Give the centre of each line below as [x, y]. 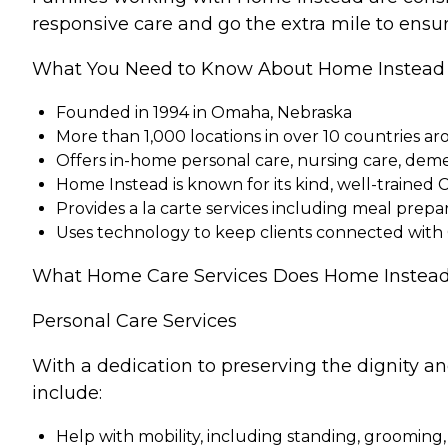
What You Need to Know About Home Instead [238, 69]
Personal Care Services [134, 321]
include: [67, 393]
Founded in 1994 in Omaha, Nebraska [204, 113]
